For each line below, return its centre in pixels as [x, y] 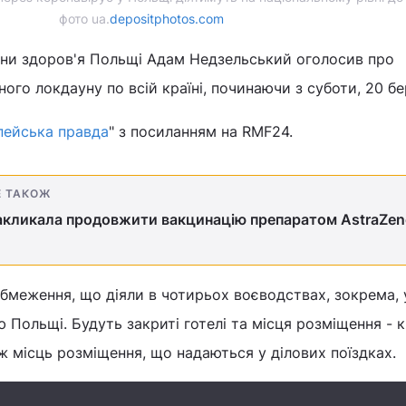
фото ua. [84, 19]
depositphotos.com [167, 19]
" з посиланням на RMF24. [201, 131]
